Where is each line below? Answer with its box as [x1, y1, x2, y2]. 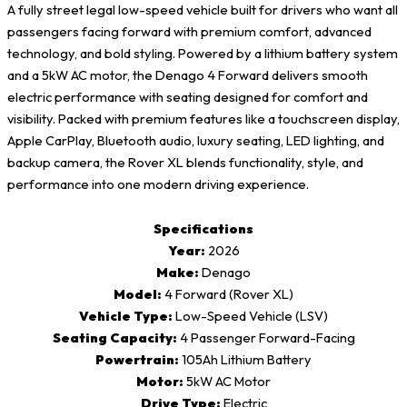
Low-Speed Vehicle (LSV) [173, 307, 328, 325]
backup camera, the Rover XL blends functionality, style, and [6, 153, 363, 171]
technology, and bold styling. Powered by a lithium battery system [6, 44, 398, 62]
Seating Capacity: [52, 329, 177, 347]
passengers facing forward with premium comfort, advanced [6, 22, 372, 40]
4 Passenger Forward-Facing [176, 329, 355, 347]
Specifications [154, 220, 253, 238]
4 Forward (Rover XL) [162, 285, 293, 303]
